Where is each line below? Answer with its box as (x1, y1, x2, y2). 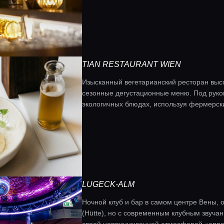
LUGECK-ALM (82, 180, 134, 188)
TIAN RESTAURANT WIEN (82, 60, 181, 68)
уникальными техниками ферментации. (82, 111, 212, 119)
